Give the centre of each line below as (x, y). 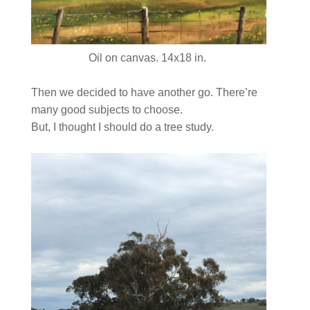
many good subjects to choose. (108, 110)
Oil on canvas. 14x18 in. (149, 58)
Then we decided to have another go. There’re (144, 93)
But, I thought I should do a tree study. (124, 127)
